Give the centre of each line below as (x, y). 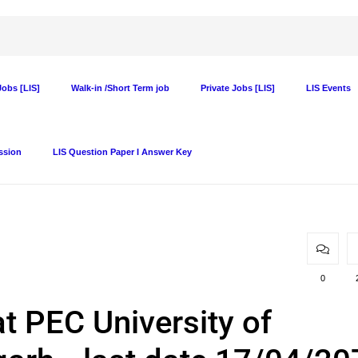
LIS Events (328, 88)
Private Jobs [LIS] (238, 88)
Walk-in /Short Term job (120, 88)
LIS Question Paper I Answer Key (122, 152)
